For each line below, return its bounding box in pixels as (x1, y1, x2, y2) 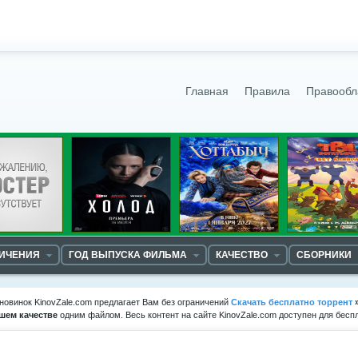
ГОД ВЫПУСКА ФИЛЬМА (69, 249, 187, 261)
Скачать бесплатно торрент (231, 297, 352, 307)
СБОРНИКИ (296, 249, 352, 261)
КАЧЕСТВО (216, 249, 268, 261)
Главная (185, 86, 229, 97)
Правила (245, 86, 290, 97)
